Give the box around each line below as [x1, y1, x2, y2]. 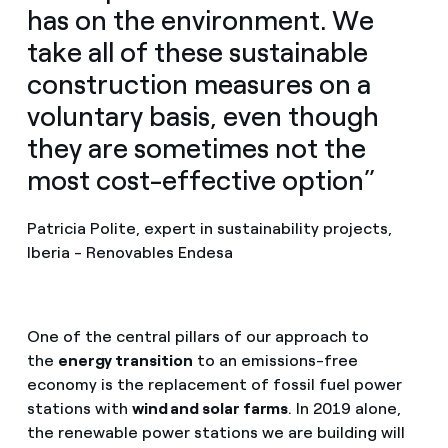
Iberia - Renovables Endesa [26, 243, 233, 263]
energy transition [57, 351, 193, 371]
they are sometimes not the [26, 132, 366, 166]
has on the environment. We [26, 4, 374, 38]
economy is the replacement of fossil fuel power [26, 375, 402, 395]
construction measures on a [26, 68, 371, 102]
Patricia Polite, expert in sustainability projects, [26, 219, 392, 239]
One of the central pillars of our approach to [26, 327, 369, 347]
